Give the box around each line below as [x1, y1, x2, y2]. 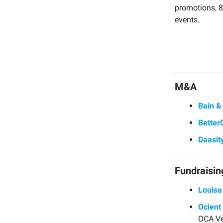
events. [175, 14, 200, 24]
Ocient [198, 202, 221, 212]
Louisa [198, 185, 222, 195]
